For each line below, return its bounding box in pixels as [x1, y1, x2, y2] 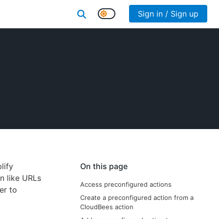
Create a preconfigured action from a [80, 194, 194, 201]
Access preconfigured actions [80, 180, 172, 188]
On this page [80, 161, 128, 171]
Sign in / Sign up [138, 9, 198, 19]
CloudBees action [80, 203, 133, 211]
